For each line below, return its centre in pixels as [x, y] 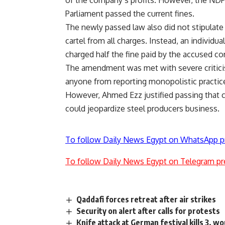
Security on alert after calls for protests [148, 211]
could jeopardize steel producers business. [142, 109]
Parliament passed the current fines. [130, 14]
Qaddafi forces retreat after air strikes [146, 200]
